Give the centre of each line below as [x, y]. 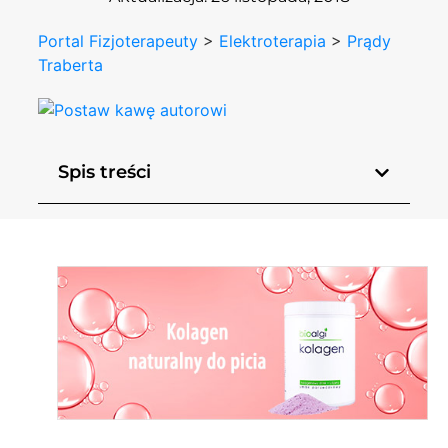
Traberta [71, 64]
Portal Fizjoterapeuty [118, 40]
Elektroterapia [273, 40]
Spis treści [105, 172]
